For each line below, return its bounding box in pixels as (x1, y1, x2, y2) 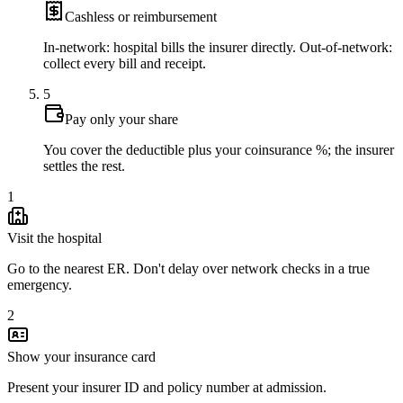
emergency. (7, 276, 72, 292)
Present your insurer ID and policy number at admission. (7, 379, 327, 395)
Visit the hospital (7, 229, 102, 246)
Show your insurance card (7, 348, 156, 364)
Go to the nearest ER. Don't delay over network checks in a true (7, 260, 370, 276)
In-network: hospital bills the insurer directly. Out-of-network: (43, 39, 392, 55)
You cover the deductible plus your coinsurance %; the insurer (43, 141, 394, 157)
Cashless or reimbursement (65, 8, 217, 24)
